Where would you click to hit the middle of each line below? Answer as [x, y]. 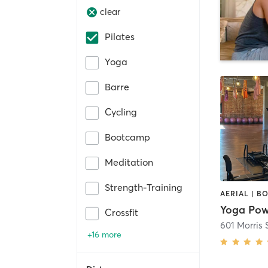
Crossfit [121, 212]
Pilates [120, 36]
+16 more [104, 234]
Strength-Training [144, 187]
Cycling [121, 112]
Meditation [129, 162]
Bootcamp [127, 137]
